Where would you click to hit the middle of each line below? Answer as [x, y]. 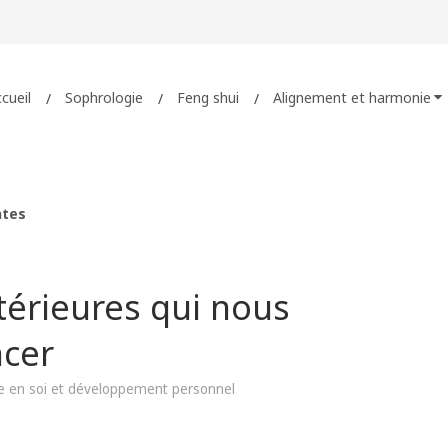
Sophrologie [104, 97]
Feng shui [208, 97]
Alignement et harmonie [352, 97]
